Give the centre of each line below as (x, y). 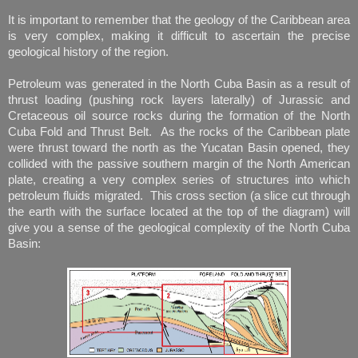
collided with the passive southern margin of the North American (179, 163)
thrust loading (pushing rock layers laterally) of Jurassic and (179, 99)
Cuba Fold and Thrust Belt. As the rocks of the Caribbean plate (179, 131)
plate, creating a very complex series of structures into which (179, 179)
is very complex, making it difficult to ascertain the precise (179, 36)
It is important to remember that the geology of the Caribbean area (179, 20)
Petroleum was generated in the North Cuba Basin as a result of (179, 84)
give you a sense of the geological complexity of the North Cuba (179, 227)
